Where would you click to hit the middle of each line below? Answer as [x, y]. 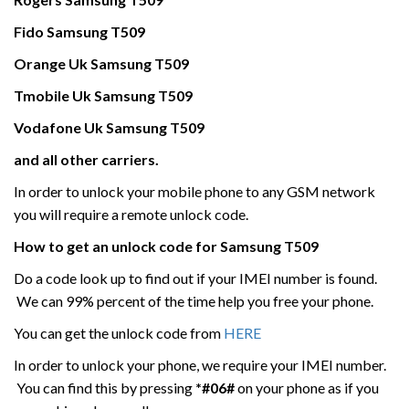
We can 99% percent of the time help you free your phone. [194, 301]
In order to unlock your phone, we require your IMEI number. [200, 365]
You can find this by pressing [105, 388]
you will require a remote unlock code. [131, 214]
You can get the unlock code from [119, 333]
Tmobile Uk [54, 95]
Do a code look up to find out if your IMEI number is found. [195, 278]
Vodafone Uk [60, 127]
